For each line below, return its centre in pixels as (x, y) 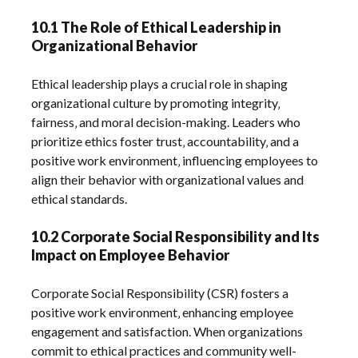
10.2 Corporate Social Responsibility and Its (176, 237)
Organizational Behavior (115, 46)
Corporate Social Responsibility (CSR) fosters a (160, 293)
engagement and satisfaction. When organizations (167, 332)
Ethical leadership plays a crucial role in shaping (160, 84)
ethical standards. (80, 199)
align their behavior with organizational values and (168, 180)
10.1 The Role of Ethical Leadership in (157, 28)
